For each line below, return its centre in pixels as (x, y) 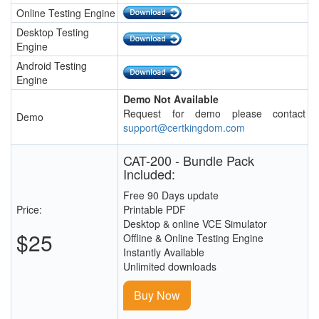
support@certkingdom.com (184, 128)
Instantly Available (164, 252)
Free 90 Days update (171, 195)
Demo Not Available (171, 99)
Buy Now (157, 296)
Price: (29, 210)
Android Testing (52, 66)
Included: (149, 174)
